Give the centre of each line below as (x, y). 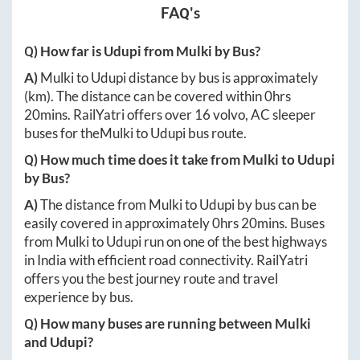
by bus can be (276, 204)
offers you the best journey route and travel (151, 278)
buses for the (62, 133)
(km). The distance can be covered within (144, 96)
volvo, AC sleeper (263, 114)
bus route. (216, 133)
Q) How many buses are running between (149, 323)
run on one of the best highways (234, 241)
